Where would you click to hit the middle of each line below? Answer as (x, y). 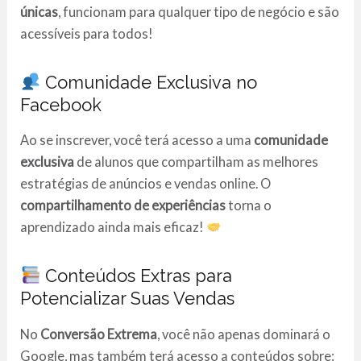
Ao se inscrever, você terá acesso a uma (137, 140)
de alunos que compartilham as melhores (197, 162)
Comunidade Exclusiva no (149, 82)
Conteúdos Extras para (137, 275)
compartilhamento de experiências (123, 205)
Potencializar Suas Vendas (128, 298)
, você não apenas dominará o (244, 334)
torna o (249, 205)
